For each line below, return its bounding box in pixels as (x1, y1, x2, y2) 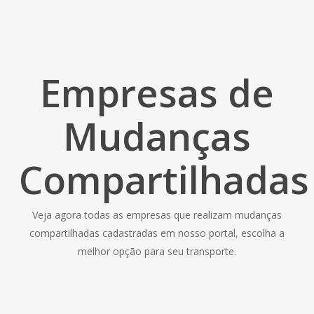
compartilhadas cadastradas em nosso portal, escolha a (29, 226, 285, 240)
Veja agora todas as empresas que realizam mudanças (32, 208, 282, 221)
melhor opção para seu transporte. (77, 245, 236, 258)
